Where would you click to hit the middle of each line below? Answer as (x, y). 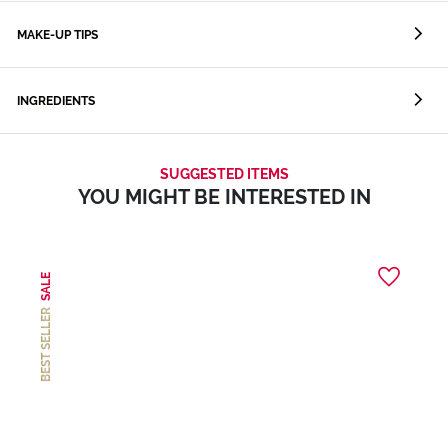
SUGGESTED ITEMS (224, 173)
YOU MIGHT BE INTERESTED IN (224, 196)
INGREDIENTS (56, 100)
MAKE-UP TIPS (57, 35)
